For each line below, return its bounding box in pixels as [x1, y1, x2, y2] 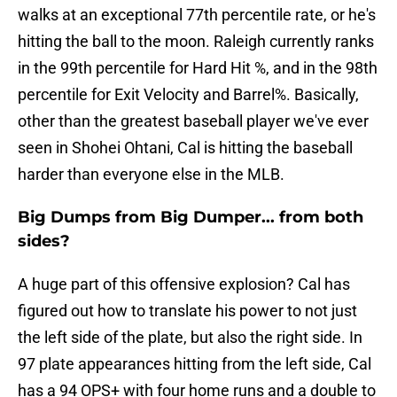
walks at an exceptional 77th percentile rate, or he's [18, 5, 376, 25]
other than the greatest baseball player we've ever [18, 112, 369, 131]
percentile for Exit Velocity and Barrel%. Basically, [18, 85, 359, 105]
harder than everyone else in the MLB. [18, 165, 284, 184]
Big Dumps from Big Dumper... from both [18, 207, 363, 228]
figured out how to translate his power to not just [18, 301, 357, 321]
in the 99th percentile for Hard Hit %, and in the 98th [18, 58, 378, 78]
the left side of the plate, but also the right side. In [18, 328, 362, 347]
